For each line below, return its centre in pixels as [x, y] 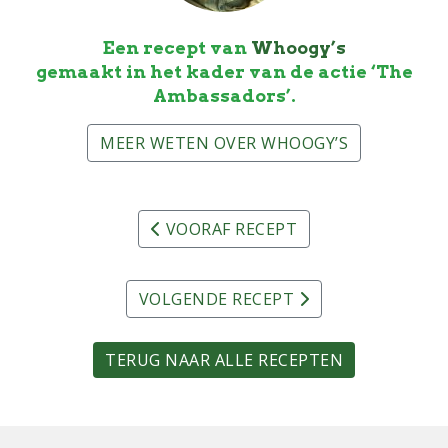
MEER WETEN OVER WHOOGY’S [224, 142]
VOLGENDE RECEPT [218, 298]
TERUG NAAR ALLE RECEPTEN [224, 359]
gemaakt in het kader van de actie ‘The [224, 71]
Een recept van [176, 47]
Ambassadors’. [224, 95]
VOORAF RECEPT [229, 228]
